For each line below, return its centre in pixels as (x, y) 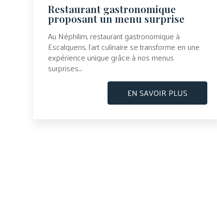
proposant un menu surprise (116, 19)
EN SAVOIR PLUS (157, 93)
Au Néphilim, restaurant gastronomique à (114, 36)
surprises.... (65, 68)
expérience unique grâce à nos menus (111, 58)
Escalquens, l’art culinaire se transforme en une (124, 47)
